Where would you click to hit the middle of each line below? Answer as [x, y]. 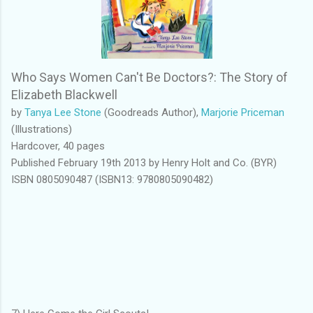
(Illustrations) [42, 130]
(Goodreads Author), [151, 113]
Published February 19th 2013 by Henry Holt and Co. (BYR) [144, 163]
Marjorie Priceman [243, 113]
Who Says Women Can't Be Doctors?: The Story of [150, 78]
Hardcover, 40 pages [58, 146]
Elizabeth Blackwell [64, 95]
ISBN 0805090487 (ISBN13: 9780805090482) [112, 180]
